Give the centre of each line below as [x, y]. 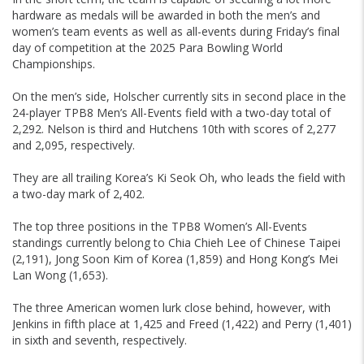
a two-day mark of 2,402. [78, 194]
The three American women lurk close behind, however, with [171, 308]
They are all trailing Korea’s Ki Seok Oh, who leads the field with [179, 178]
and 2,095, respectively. [74, 145]
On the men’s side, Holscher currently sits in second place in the [179, 97]
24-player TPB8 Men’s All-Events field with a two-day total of [171, 113]
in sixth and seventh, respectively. [100, 340]
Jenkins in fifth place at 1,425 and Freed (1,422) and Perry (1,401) [182, 324]
